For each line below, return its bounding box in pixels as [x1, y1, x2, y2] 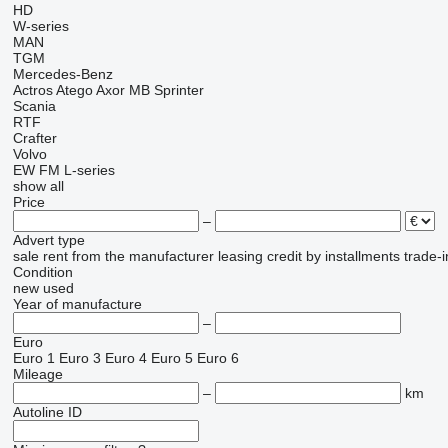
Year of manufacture [12, 296, 142, 313]
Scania [12, 98, 56, 115]
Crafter [12, 130, 57, 147]
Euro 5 [150, 350, 193, 367]
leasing [217, 248, 263, 265]
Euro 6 [196, 350, 239, 367]
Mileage [12, 366, 63, 383]
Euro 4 [104, 350, 147, 367]
